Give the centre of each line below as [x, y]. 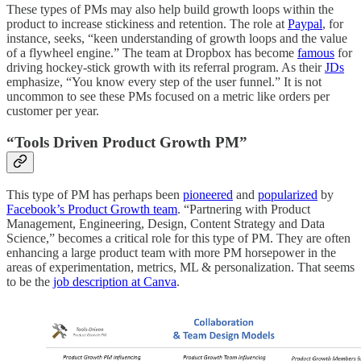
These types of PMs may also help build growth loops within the [170, 9]
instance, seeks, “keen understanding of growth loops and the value [177, 38]
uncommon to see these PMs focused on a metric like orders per [168, 96]
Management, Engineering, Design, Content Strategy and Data [166, 224]
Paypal [305, 23]
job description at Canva [115, 282]
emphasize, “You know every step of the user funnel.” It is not [164, 81]
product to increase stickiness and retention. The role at [147, 23]
